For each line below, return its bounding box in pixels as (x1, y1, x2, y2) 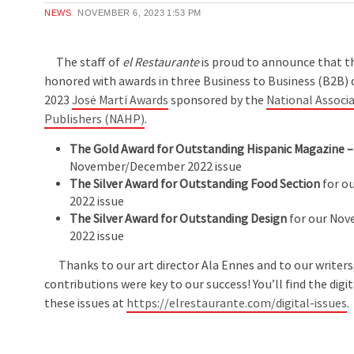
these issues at (44, 296, 127, 312)
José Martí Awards (72, 92, 169, 109)
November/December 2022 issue (70, 158, 243, 175)
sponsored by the (168, 92, 267, 109)
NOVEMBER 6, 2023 (77, 8, 165, 18)
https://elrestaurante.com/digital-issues (126, 296, 348, 312)
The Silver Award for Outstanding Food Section (70, 175, 321, 192)
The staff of (44, 55, 123, 71)
